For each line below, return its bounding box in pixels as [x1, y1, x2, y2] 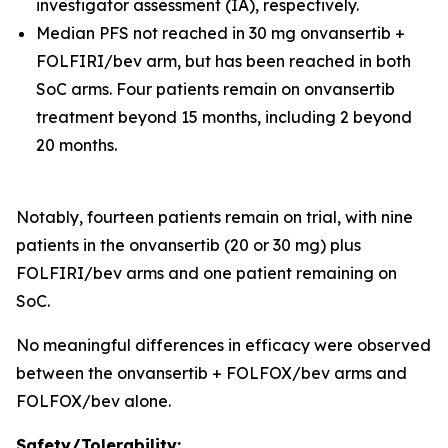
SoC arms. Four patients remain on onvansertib [36, 79, 395, 99]
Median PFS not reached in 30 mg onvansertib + [36, 23, 405, 43]
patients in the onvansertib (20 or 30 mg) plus [16, 235, 361, 255]
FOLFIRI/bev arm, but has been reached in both [36, 51, 411, 71]
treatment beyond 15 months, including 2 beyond [36, 107, 412, 127]
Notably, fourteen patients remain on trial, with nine [16, 207, 413, 227]
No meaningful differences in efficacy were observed [16, 335, 431, 355]
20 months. [36, 135, 117, 155]
